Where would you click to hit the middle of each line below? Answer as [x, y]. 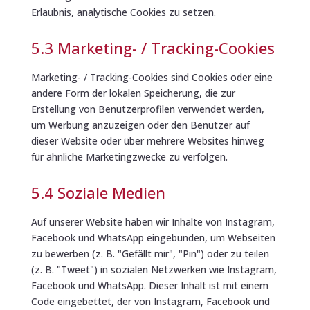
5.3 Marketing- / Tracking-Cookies [153, 47]
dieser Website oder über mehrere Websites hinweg [147, 140]
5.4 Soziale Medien [98, 192]
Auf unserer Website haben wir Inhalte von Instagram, [153, 221]
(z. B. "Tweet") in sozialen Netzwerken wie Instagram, [154, 269]
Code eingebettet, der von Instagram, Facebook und [150, 301]
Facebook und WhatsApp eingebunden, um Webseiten [153, 237]
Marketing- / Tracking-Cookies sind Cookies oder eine [152, 77]
